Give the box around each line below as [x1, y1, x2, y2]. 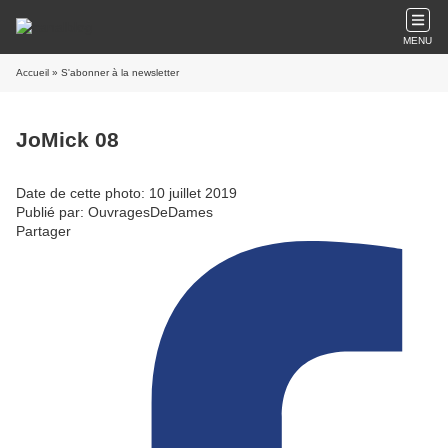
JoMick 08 [16, 128, 119, 152]
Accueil [16, 67, 49, 78]
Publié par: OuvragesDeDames [16, 203, 213, 220]
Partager [16, 222, 71, 239]
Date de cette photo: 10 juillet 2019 [16, 184, 237, 201]
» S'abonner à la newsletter [49, 67, 179, 78]
